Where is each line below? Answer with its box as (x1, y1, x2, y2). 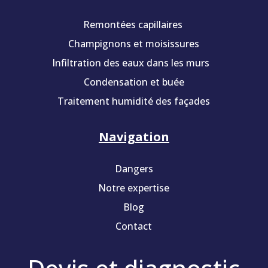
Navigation (98, 128, 169, 145)
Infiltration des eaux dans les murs (52, 56, 216, 69)
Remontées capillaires (83, 17, 185, 31)
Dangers (114, 162, 153, 175)
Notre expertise (98, 181, 170, 194)
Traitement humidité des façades (57, 94, 211, 108)
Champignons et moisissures (68, 36, 200, 50)
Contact (115, 219, 153, 233)
